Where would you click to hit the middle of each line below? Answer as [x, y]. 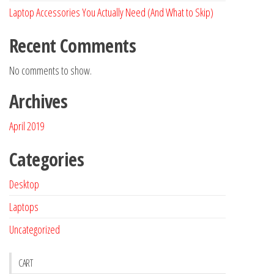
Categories [46, 160]
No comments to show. [50, 71]
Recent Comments [72, 46]
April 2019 [27, 126]
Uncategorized [35, 230]
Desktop [24, 184]
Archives [39, 102]
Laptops [24, 207]
